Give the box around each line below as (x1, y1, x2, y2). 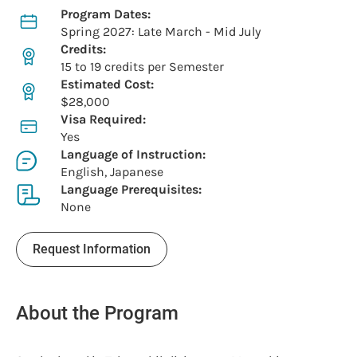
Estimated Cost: (61, 76, 154, 92)
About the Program (16, 301, 178, 324)
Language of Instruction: (61, 146, 206, 162)
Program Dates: (61, 6, 151, 22)
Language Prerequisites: (61, 181, 202, 197)
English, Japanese (61, 163, 163, 179)
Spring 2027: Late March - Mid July (61, 23, 261, 39)
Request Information (33, 241, 151, 257)
